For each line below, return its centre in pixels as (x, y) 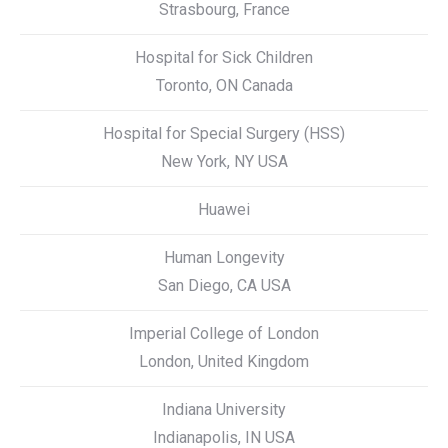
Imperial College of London (224, 333)
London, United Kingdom (224, 361)
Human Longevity (224, 257)
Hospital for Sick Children (224, 57)
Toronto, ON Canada (224, 85)
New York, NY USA (224, 161)
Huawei (224, 209)
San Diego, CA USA (224, 285)
